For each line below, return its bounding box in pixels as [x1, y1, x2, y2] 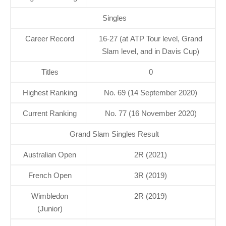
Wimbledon [31, 191, 68, 200]
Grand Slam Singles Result [70, 129, 159, 138]
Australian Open [23, 150, 76, 159]
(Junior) [37, 204, 63, 213]
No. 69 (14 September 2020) [104, 88, 197, 97]
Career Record [25, 34, 74, 43]
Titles [41, 67, 59, 76]
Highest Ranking [22, 88, 77, 97]
